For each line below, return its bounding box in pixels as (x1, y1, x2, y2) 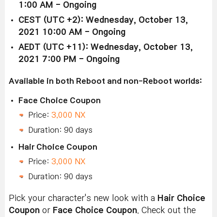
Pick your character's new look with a (9, 194, 157, 202)
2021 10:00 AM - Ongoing (18, 28, 125, 36)
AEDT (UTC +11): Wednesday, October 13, (18, 43, 193, 51)
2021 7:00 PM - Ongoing (18, 55, 120, 63)
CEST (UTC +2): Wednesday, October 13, (18, 15, 188, 24)
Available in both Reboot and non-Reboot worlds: (9, 77, 202, 85)
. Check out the (137, 206, 196, 215)
